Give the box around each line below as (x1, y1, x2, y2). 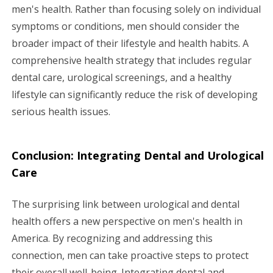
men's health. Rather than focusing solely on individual (12, 2, 261, 16)
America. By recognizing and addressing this (12, 231, 213, 245)
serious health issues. (12, 104, 110, 118)
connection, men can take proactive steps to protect (12, 248, 249, 262)
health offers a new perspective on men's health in (12, 214, 243, 228)
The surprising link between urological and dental (12, 197, 239, 211)
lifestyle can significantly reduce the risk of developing (12, 87, 258, 101)
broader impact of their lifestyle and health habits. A (12, 36, 249, 50)
